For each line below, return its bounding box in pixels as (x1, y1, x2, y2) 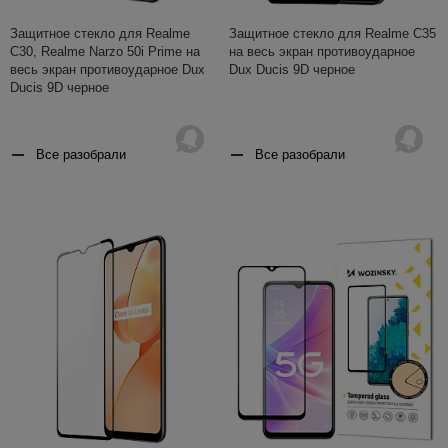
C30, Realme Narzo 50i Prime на (10, 44, 200, 60)
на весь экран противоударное (229, 44, 415, 60)
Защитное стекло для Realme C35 (229, 26, 436, 42)
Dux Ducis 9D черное (229, 62, 355, 78)
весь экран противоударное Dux (10, 62, 205, 78)
